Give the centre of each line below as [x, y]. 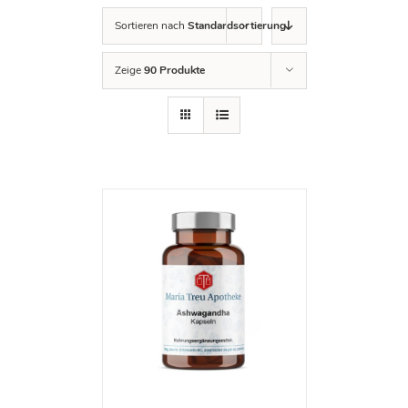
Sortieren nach [151, 26]
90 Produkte [174, 71]
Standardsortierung [236, 26]
